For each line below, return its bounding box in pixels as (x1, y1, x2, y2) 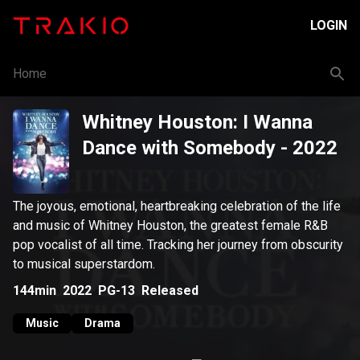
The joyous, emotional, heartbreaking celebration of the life (13, 198, 341, 214)
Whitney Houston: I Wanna (82, 111, 313, 133)
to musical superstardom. (13, 256, 155, 272)
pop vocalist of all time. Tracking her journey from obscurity (13, 237, 343, 252)
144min (13, 282, 56, 298)
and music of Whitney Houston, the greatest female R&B (13, 218, 328, 233)
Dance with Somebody (82, 137, 276, 159)
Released (141, 282, 198, 298)
